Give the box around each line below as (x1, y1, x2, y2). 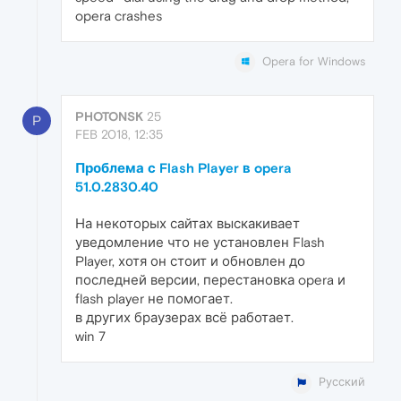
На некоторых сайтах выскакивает (75, 216, 300, 232)
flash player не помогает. (75, 291, 233, 307)
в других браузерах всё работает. (75, 310, 294, 326)
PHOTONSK (75, 109, 143, 124)
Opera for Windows (262, 55, 365, 69)
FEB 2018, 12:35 (75, 127, 163, 142)
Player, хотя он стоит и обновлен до (75, 253, 305, 269)
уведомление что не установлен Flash (75, 235, 325, 251)
